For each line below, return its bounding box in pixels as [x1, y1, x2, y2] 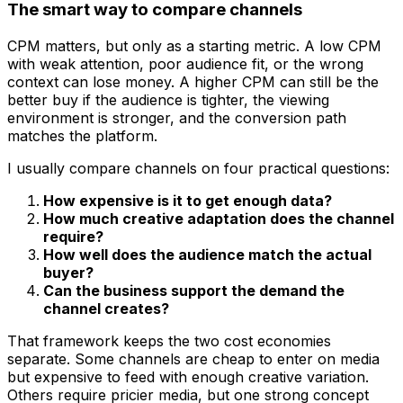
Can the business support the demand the [43, 281, 345, 300]
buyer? [43, 263, 94, 282]
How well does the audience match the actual [43, 245, 372, 264]
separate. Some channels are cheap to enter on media [7, 349, 380, 368]
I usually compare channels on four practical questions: [7, 158, 390, 177]
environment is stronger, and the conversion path [7, 108, 346, 127]
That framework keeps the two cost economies [7, 331, 331, 350]
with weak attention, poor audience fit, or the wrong [7, 54, 363, 73]
